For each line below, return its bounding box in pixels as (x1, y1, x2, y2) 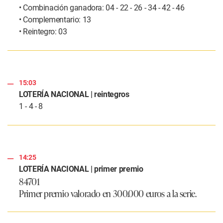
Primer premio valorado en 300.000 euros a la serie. (19, 187, 197, 200)
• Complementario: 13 (19, 15, 91, 25)
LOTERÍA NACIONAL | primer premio (19, 164, 143, 174)
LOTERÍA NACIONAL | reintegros (19, 90, 129, 100)
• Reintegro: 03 (19, 27, 67, 37)
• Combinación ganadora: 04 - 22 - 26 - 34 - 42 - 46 (19, 3, 185, 13)
